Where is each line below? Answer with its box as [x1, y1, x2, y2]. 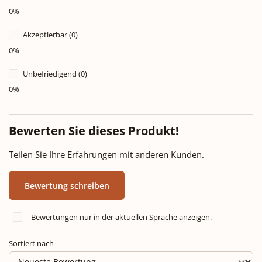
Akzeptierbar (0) [23, 29, 78, 40]
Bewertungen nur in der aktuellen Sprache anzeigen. [31, 212, 212, 223]
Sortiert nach [9, 238, 54, 249]
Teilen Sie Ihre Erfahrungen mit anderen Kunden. [9, 149, 204, 161]
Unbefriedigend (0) [23, 68, 87, 79]
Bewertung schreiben [24, 180, 109, 191]
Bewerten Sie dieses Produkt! [9, 123, 179, 139]
